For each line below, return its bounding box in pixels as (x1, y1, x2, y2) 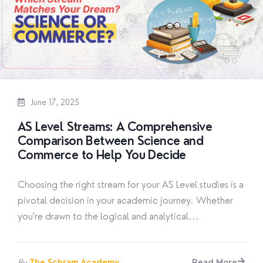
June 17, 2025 (28, 97, 79, 107)
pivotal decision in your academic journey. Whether (18, 195, 233, 207)
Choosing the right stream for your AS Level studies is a (18, 179, 244, 191)
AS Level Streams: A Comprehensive (18, 120, 213, 134)
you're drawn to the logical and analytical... (18, 211, 199, 222)
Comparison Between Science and (18, 134, 203, 149)
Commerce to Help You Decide (18, 148, 186, 163)
